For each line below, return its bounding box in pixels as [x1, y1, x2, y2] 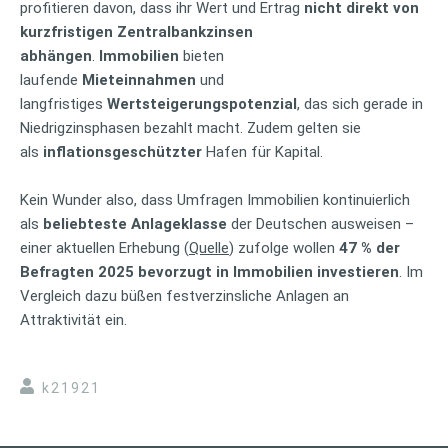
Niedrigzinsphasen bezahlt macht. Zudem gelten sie [20, 119, 361, 138]
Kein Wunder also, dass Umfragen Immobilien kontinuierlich [20, 191, 410, 210]
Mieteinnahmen [82, 71, 196, 90]
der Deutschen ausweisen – [227, 215, 414, 234]
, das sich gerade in [297, 95, 423, 114]
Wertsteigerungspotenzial [107, 95, 297, 114]
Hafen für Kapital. [202, 143, 323, 162]
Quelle [189, 239, 229, 258]
